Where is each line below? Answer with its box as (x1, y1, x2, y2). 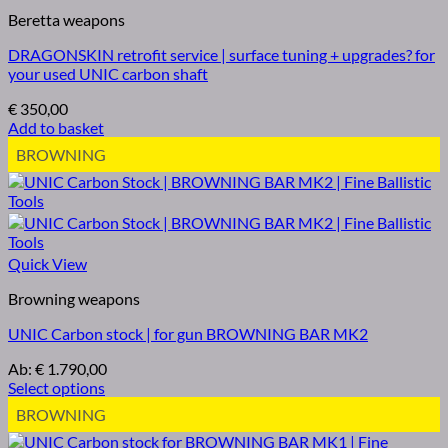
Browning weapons (8, 289, 140, 309)
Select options (8, 378, 105, 398)
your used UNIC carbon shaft (8, 64, 208, 84)
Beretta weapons (8, 10, 125, 30)
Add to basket (8, 118, 104, 138)
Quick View (8, 254, 87, 274)
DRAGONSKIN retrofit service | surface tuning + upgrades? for (8, 45, 435, 65)
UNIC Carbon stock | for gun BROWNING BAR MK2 (8, 324, 368, 344)
